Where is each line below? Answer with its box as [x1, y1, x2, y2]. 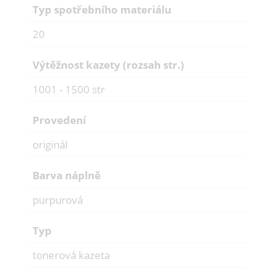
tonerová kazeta [33, 248, 110, 263]
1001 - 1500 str [33, 82, 105, 97]
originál [33, 137, 68, 152]
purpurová [33, 193, 83, 207]
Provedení [33, 113, 86, 128]
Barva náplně [33, 168, 101, 183]
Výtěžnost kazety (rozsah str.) [33, 58, 184, 72]
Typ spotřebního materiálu [33, 2, 171, 17]
